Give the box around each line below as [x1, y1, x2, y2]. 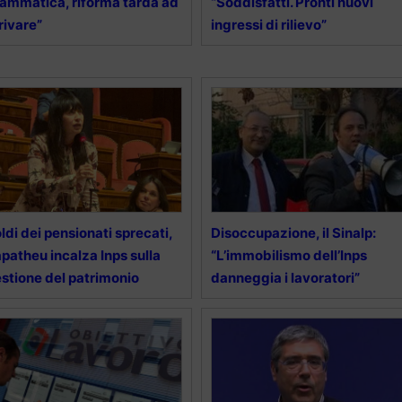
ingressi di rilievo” [210, 15, 327, 33]
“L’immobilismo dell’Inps [210, 246, 367, 264]
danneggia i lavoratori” [210, 268, 360, 286]
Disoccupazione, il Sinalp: [210, 223, 376, 241]
